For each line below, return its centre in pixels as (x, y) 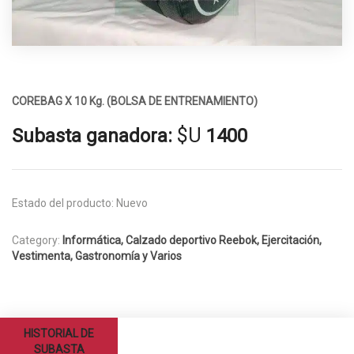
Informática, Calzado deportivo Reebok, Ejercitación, (192, 240)
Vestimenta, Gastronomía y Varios (97, 256)
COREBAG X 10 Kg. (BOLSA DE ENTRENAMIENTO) (135, 101)
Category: (37, 240)
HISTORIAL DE (59, 333)
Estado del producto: (63, 203)
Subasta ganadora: (92, 136)
